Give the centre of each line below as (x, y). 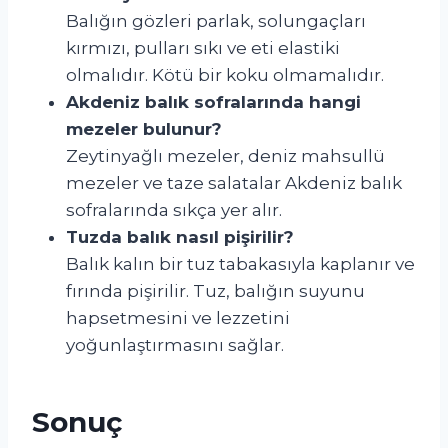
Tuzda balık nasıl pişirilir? (180, 236)
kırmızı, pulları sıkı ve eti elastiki (203, 47)
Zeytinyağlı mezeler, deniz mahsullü (225, 155)
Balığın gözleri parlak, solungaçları (216, 20)
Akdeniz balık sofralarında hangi (213, 101)
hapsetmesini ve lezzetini (178, 317)
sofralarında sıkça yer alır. (174, 209)
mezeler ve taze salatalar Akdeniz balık (234, 182)
